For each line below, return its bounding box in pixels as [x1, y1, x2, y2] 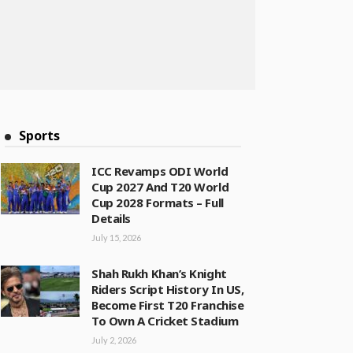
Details [91, 210, 131, 226]
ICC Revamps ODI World [91, 163, 229, 179]
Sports [19, 127, 60, 144]
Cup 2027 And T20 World [91, 179, 229, 195]
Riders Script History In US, [91, 281, 244, 297]
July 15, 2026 [91, 232, 141, 243]
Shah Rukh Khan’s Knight [91, 266, 227, 281]
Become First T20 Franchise [91, 297, 244, 313]
